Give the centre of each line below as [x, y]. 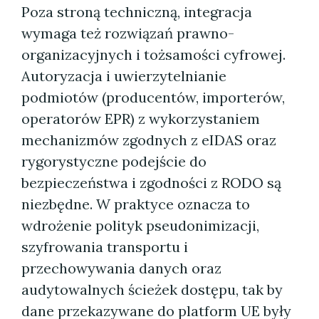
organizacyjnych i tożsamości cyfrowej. [153, 54]
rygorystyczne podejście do [114, 161]
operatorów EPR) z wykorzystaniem [141, 119]
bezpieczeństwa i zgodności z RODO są [151, 183]
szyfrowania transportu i [105, 247]
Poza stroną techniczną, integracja [137, 12]
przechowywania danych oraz [121, 268]
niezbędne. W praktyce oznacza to [136, 204]
